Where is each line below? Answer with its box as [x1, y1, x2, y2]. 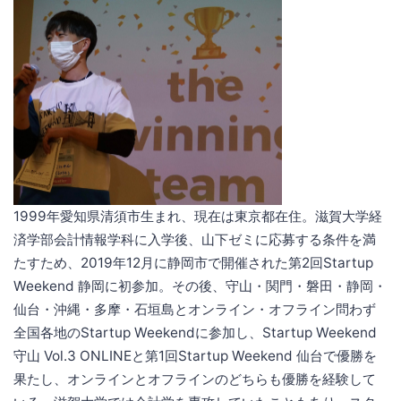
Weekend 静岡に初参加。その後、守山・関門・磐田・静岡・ [13, 277, 387, 295]
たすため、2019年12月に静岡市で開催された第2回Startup [13, 254, 373, 272]
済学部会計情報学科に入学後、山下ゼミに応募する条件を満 [13, 231, 376, 249]
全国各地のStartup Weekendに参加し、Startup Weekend [13, 324, 377, 342]
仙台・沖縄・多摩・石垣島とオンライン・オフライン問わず [13, 301, 376, 319]
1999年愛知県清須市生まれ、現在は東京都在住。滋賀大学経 [13, 208, 382, 226]
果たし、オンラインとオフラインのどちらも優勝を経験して [13, 371, 376, 388]
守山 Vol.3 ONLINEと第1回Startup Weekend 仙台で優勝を [13, 347, 377, 365]
